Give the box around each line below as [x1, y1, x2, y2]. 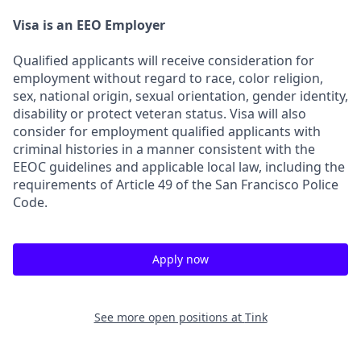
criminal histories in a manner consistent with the [13, 140, 315, 158]
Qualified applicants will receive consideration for [13, 52, 314, 69]
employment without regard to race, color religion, [13, 69, 323, 87]
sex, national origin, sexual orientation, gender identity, [13, 87, 348, 105]
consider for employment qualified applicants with [13, 122, 321, 140]
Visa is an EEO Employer [13, 16, 165, 34]
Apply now [152, 251, 209, 267]
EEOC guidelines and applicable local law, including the [13, 158, 345, 176]
